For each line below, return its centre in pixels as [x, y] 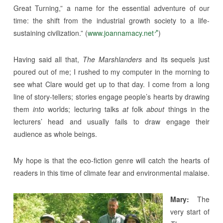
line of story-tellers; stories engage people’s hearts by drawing [111, 96]
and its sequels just [176, 59]
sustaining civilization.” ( [50, 33]
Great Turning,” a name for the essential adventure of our [111, 8]
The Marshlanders [112, 59]
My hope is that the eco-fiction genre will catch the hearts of [111, 160]
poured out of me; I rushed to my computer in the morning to [111, 71]
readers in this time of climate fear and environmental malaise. [111, 172]
